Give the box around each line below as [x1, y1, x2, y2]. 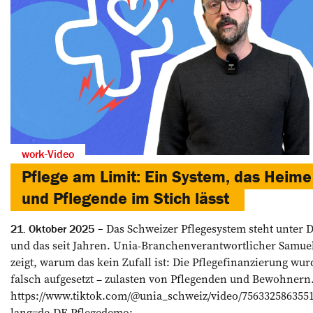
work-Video [22, 147, 74, 161]
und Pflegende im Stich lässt [22, 188, 233, 209]
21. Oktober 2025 [10, 221, 94, 236]
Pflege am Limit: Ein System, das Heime [22, 166, 312, 187]
